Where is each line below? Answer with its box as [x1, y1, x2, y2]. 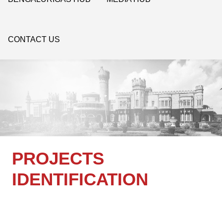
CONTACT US [8, 35, 60, 44]
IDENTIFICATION [12, 169, 148, 189]
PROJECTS [12, 149, 104, 168]
